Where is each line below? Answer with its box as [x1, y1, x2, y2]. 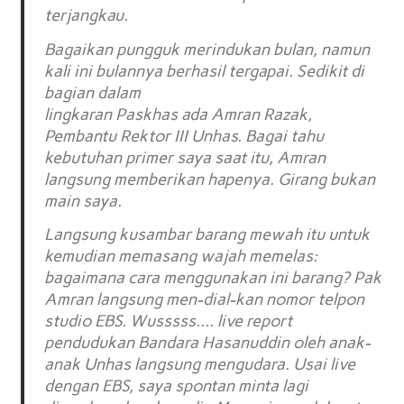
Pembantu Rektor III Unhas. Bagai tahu [44, 125, 325, 146]
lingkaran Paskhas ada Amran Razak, [44, 104, 313, 124]
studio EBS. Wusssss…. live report [44, 311, 293, 332]
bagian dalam [44, 82, 142, 103]
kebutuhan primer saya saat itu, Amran [44, 147, 326, 168]
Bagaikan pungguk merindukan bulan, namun [44, 39, 371, 60]
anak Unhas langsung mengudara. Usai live [44, 354, 356, 375]
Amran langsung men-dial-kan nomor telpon [44, 289, 365, 310]
